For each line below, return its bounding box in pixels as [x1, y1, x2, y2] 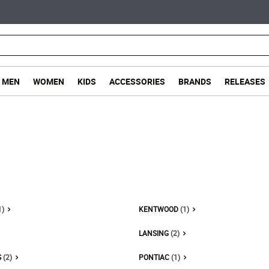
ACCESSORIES [109, 75, 165, 87]
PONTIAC [139, 252, 171, 262]
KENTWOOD [139, 204, 180, 214]
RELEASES [224, 75, 265, 87]
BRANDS [178, 75, 211, 87]
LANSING [139, 228, 171, 238]
